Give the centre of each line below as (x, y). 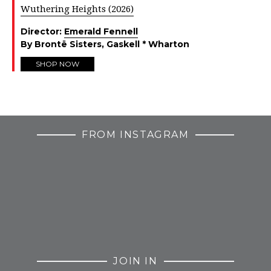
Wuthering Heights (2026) (77, 9)
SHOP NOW (57, 64)
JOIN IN (135, 261)
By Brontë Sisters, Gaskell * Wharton (105, 44)
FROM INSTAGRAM (135, 135)
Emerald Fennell (101, 32)
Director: (42, 32)
